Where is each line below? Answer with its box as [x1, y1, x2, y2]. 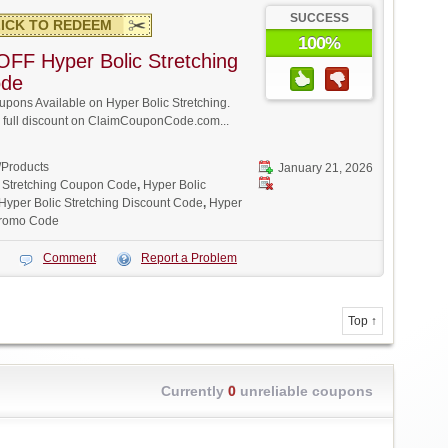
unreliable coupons [236, 383, 373, 399]
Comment [43, 251, 96, 265]
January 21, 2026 [278, 161, 373, 175]
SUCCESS [289, 11, 349, 25]
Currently [161, 383, 228, 399]
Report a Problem [141, 251, 237, 265]
